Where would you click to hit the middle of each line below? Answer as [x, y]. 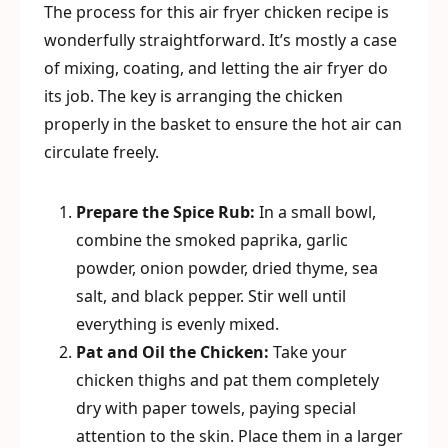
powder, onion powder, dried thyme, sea [227, 268]
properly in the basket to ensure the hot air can [223, 124]
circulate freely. [101, 152]
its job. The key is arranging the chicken [193, 96]
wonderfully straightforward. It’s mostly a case [220, 40]
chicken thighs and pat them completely [227, 380]
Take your [308, 352]
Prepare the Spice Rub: [165, 212]
